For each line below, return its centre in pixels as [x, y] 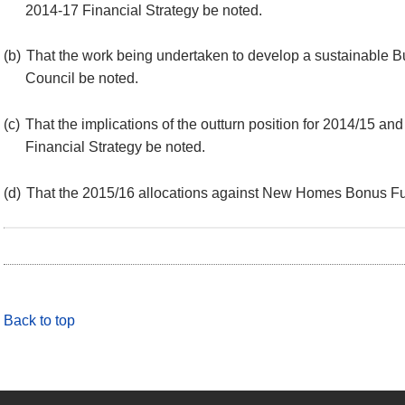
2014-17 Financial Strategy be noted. [144, 10]
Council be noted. [82, 79]
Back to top [39, 320]
